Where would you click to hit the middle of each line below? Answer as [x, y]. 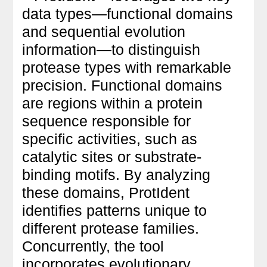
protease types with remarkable [127, 67]
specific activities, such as [110, 139]
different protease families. [111, 228]
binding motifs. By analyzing [117, 174]
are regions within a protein [113, 103]
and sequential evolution [104, 31]
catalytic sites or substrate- [112, 156]
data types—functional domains [128, 13]
